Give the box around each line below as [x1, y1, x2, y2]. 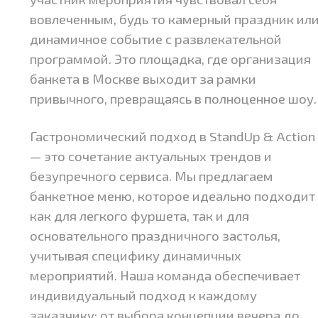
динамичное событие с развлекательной [30, 31, 283, 48]
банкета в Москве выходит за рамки [30, 70, 257, 87]
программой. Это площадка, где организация [30, 50, 312, 67]
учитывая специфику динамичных [30, 247, 242, 264]
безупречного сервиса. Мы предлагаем [30, 168, 274, 185]
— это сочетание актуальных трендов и [30, 148, 273, 165]
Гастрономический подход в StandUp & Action [30, 128, 316, 145]
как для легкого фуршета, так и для [30, 207, 250, 224]
